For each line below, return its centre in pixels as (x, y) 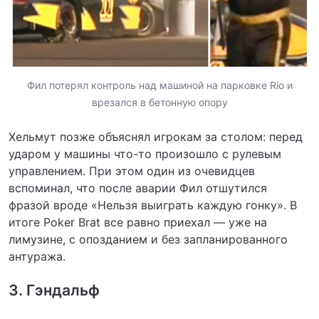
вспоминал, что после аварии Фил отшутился (138, 188)
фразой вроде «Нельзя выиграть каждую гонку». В (153, 205)
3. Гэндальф (54, 290)
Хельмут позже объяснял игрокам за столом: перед (156, 136)
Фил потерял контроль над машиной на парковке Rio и (159, 85)
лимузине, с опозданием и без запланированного (148, 239)
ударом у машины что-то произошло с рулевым (145, 153)
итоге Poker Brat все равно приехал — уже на (138, 222)
